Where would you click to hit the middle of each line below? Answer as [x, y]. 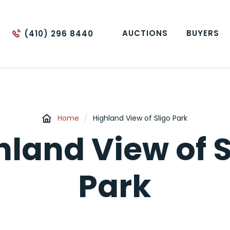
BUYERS [203, 33]
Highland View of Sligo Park [140, 118]
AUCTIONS [145, 33]
